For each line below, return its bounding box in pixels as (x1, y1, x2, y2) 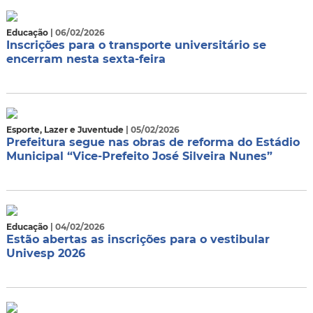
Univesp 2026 (6, 247, 85, 260)
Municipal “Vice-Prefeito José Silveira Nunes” (6, 150, 272, 163)
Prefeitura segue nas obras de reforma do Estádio (6, 136, 300, 149)
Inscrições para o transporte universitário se (6, 38, 266, 52)
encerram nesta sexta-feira (6, 52, 166, 66)
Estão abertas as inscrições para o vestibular (6, 233, 270, 246)
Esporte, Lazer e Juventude (6, 124, 126, 135)
